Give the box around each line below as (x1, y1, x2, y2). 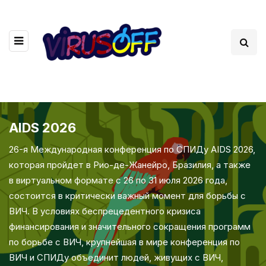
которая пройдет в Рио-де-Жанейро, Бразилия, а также (9, 159, 251, 170)
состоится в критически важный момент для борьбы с (9, 189, 246, 201)
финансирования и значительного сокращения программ (9, 220, 251, 232)
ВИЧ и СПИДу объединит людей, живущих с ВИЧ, (9, 251, 223, 263)
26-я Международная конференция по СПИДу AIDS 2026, (9, 143, 255, 155)
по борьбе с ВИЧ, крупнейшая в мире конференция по (9, 236, 240, 248)
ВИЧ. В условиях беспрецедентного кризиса (9, 205, 201, 217)
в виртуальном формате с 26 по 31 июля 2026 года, (9, 174, 227, 186)
